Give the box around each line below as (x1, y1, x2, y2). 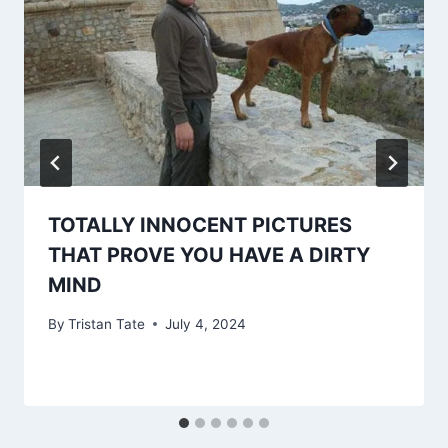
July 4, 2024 (165, 315, 247, 332)
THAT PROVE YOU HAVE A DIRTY (48, 243, 370, 268)
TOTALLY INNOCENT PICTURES (48, 213, 352, 238)
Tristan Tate (68, 315, 146, 332)
